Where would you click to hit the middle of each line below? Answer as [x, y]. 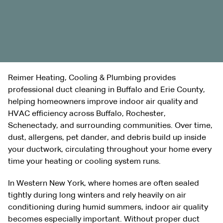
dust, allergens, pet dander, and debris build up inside [107, 138]
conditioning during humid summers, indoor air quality [108, 207]
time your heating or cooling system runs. [84, 162]
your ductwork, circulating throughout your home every [110, 150]
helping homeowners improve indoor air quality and [103, 102]
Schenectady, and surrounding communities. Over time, [110, 126]
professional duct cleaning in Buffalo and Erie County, [107, 90]
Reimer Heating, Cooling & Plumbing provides [92, 78]
